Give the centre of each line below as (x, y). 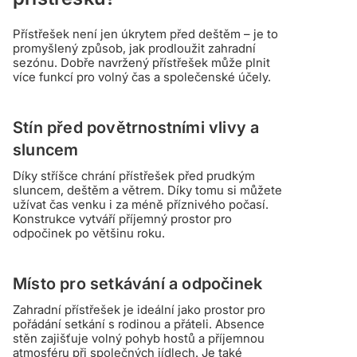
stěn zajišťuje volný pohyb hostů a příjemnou (139, 338)
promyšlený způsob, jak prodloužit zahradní (134, 48)
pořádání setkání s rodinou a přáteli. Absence (139, 324)
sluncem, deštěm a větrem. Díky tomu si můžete (147, 190)
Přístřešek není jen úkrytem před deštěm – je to (145, 33)
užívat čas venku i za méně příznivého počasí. (141, 204)
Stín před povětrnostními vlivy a (136, 127)
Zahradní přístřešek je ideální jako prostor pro (139, 309)
